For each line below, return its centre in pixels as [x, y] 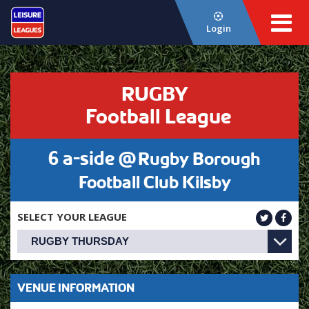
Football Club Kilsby [154, 182]
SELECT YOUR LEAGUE [72, 217]
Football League [158, 117]
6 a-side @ [92, 158]
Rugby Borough [199, 159]
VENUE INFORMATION [76, 288]
